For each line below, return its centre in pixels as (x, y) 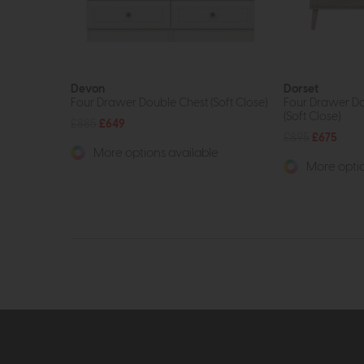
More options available (155, 153)
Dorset (301, 89)
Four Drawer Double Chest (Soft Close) (169, 102)
